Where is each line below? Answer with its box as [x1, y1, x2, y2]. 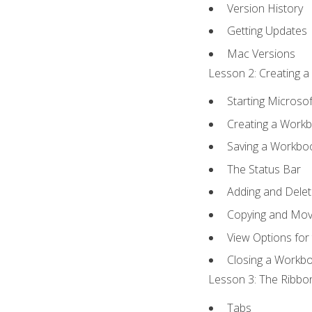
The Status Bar [227, 161, 302, 177]
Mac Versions [227, 45, 296, 61]
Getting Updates [227, 23, 308, 39]
